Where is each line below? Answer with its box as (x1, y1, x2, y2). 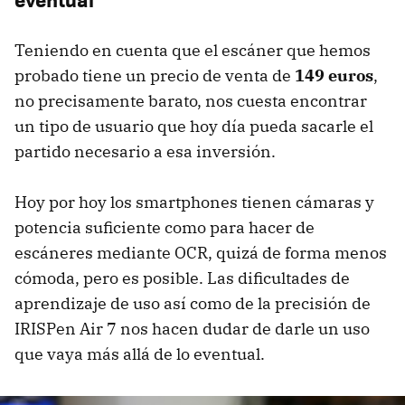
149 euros (295, 65, 373, 87)
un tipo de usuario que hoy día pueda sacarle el (14, 116, 373, 137)
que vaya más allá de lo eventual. (14, 344, 265, 365)
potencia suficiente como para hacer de (14, 217, 315, 239)
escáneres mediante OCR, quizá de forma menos (14, 242, 387, 264)
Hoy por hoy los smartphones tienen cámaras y (14, 192, 374, 213)
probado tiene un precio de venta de (14, 65, 295, 87)
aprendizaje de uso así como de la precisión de (14, 293, 371, 315)
